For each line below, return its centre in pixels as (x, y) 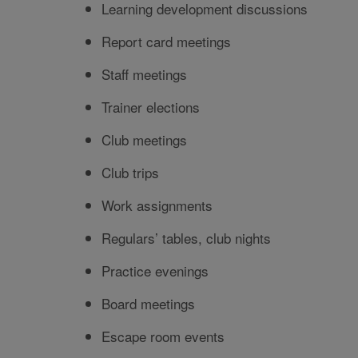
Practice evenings (155, 271)
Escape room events (163, 336)
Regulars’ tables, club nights (186, 238)
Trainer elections (151, 107)
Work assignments (157, 205)
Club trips (130, 173)
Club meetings (144, 140)
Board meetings (148, 304)
